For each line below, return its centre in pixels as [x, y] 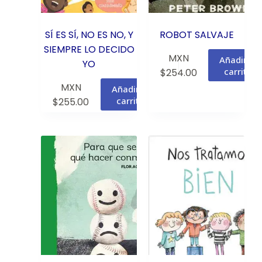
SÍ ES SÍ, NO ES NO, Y [89, 35]
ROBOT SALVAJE [196, 35]
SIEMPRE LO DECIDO [89, 49]
